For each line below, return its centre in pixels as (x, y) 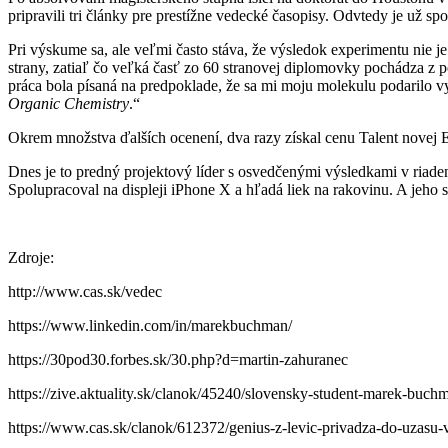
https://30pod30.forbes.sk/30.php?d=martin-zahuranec (178, 359)
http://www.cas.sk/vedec (85, 291)
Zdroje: (31, 257)
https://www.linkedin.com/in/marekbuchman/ (150, 325)
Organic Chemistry (68, 103)
